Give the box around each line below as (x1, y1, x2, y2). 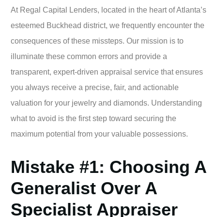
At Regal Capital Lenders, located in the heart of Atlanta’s (11, 6, 206, 15)
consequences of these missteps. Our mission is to (11, 37, 184, 46)
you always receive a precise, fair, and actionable (11, 83, 179, 92)
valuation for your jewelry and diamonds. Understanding (11, 99, 202, 108)
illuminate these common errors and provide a (11, 52, 167, 61)
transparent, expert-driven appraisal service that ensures (11, 68, 203, 77)
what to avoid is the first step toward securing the (11, 114, 176, 123)
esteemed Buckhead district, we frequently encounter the (11, 21, 204, 30)
